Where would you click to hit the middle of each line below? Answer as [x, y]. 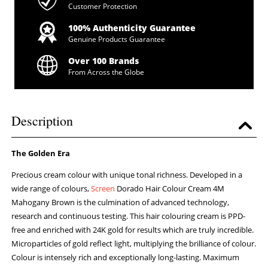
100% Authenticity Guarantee [132, 28]
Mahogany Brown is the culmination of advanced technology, [121, 202]
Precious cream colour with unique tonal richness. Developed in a [127, 175]
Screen [103, 189]
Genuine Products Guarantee [116, 39]
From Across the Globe [106, 72]
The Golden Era [41, 153]
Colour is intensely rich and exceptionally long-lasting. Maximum [126, 258]
